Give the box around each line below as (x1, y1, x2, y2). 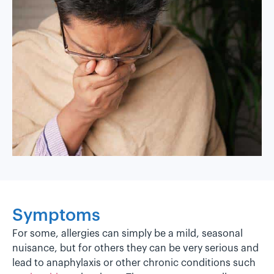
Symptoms (12, 206, 100, 224)
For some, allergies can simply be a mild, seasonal (12, 228, 243, 239)
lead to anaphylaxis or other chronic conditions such (12, 257, 256, 268)
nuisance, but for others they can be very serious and (12, 243, 259, 253)
